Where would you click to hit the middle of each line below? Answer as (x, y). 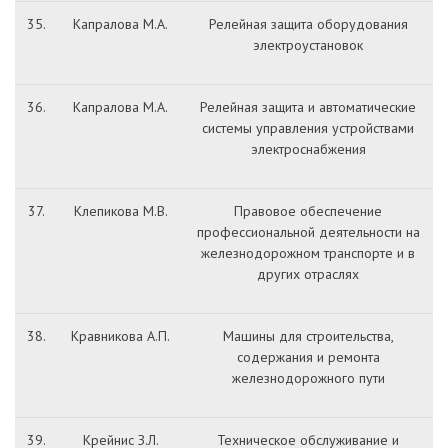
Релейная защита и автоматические (308, 107)
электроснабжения (308, 149)
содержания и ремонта (308, 357)
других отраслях (308, 274)
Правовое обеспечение (308, 211)
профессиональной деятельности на (308, 232)
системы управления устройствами (308, 128)
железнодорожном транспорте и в (308, 253)
